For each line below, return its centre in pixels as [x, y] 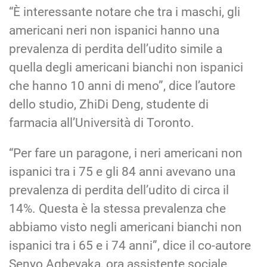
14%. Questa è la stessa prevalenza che [117, 208]
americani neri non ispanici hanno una [114, 30]
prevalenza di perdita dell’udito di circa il [119, 190]
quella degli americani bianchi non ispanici [126, 67]
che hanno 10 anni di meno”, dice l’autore [122, 86]
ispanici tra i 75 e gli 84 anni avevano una [122, 171]
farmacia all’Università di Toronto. [102, 122]
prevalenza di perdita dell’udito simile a [116, 49]
